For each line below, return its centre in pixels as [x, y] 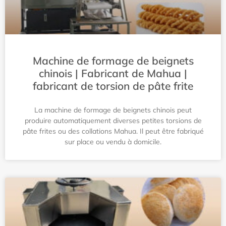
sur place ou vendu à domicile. [113, 142]
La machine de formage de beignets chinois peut [113, 110]
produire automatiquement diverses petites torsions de [113, 121]
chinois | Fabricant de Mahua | [113, 73]
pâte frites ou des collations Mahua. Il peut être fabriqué [113, 131]
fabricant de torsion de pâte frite [113, 86]
